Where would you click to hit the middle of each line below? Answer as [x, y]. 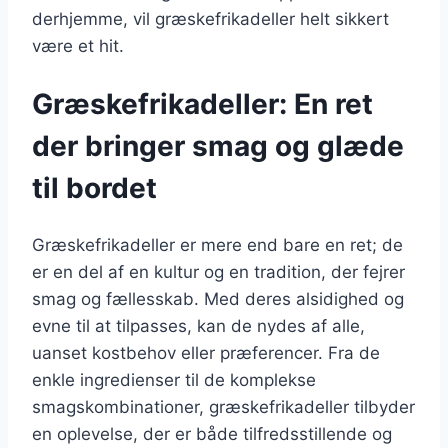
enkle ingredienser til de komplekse [174, 380]
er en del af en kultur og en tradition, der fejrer [218, 272]
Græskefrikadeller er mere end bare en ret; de [217, 245]
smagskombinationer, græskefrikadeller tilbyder [223, 407]
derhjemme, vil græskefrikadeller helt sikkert [210, 18]
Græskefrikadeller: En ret [202, 104]
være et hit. [78, 45]
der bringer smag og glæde [218, 146]
